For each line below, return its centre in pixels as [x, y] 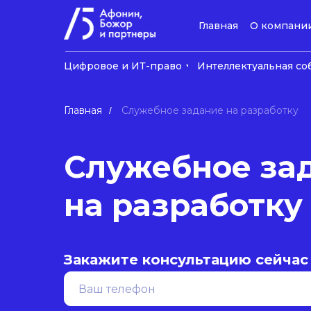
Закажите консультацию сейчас [186, 260]
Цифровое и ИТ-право [123, 66]
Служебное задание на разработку [210, 110]
